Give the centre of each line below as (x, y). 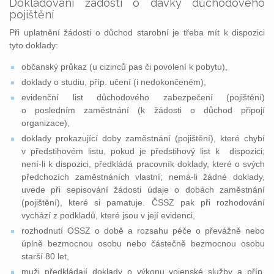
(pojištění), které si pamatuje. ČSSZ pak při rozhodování (143, 202)
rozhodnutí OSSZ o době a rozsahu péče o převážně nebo (143, 231)
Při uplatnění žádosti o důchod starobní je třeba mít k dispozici (137, 32)
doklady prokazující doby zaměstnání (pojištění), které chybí (143, 138)
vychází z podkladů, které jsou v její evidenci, (108, 215)
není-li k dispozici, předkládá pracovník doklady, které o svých (143, 164)
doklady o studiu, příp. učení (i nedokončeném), (114, 82)
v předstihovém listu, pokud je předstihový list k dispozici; (143, 151)
